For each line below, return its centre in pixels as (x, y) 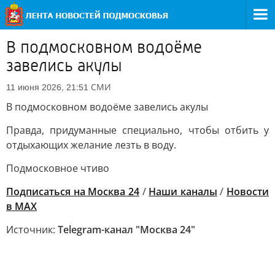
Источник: (32, 230)
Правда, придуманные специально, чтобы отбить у (137, 130)
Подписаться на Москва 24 (73, 192)
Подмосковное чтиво (58, 168)
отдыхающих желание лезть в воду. (91, 145)
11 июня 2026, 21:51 (47, 87)
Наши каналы (183, 192)
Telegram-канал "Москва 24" (126, 230)
